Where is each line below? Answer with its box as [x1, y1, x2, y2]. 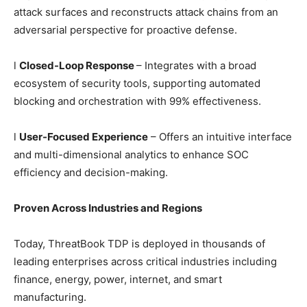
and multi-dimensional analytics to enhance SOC [14, 148, 249, 161]
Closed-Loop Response [19, 59, 136, 72]
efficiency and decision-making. [14, 166, 168, 179]
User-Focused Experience [19, 130, 148, 143]
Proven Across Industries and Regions [14, 201, 202, 214]
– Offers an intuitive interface [148, 130, 292, 143]
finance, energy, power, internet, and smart [14, 273, 222, 286]
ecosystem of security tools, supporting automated [14, 77, 260, 90]
